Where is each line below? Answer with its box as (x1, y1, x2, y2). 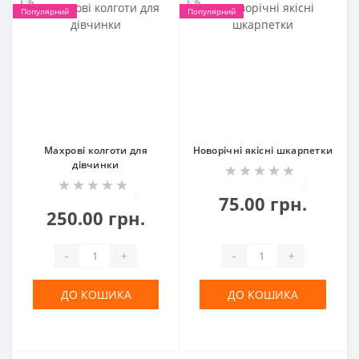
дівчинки (72, 158, 119, 171)
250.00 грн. (46, 206, 145, 230)
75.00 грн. (219, 192, 307, 216)
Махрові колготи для (44, 143, 147, 157)
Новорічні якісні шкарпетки (192, 143, 333, 157)
